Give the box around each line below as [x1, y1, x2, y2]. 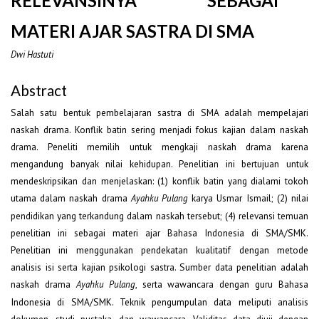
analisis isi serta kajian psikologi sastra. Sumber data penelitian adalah [11, 261, 308, 274]
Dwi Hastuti [11, 48, 53, 61]
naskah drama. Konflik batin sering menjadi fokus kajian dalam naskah [11, 123, 308, 137]
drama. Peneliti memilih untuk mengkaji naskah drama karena [11, 140, 308, 154]
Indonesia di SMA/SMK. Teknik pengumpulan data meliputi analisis [11, 296, 308, 309]
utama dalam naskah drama [11, 192, 131, 205]
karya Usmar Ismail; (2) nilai [188, 192, 309, 205]
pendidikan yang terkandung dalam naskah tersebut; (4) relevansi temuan [11, 209, 308, 223]
